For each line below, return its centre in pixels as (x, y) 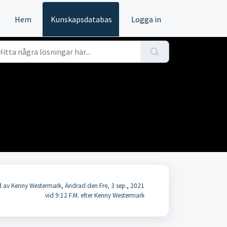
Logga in (146, 19)
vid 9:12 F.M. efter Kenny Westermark (94, 195)
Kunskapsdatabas (81, 19)
